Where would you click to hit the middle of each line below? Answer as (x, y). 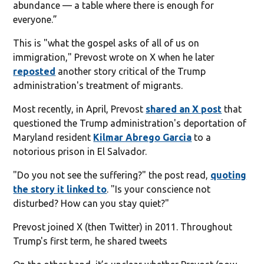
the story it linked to (60, 189)
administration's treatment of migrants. (98, 85)
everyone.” (35, 19)
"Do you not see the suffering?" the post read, (112, 175)
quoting (229, 175)
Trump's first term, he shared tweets (90, 241)
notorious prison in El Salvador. (80, 151)
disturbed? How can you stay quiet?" (91, 203)
